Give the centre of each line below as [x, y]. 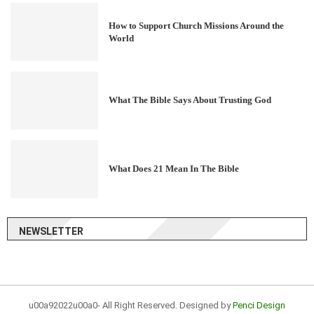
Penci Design [259, 305]
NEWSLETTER [51, 231]
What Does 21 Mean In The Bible [174, 169]
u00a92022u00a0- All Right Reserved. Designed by [131, 305]
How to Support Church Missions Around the [197, 25]
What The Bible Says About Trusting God [190, 100]
